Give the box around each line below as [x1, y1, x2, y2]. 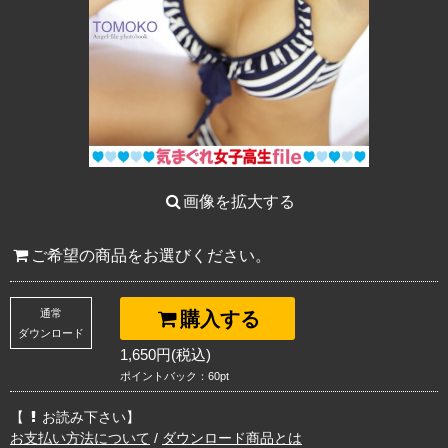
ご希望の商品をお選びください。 [30, 247, 271, 265]
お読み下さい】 [42, 409, 140, 426]
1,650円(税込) [120, 346, 211, 364]
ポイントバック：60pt [120, 370, 229, 383]
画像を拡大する [183, 193, 296, 211]
